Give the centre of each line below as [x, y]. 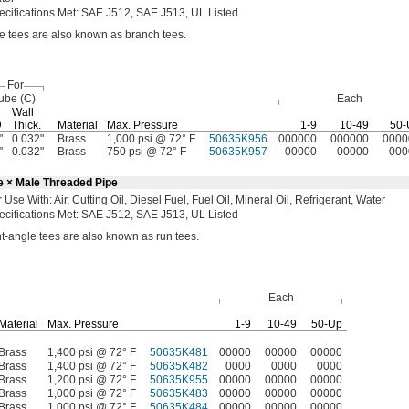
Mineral [254, 200]
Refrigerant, [324, 200]
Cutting [90, 200]
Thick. [26, 125]
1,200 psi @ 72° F [92, 380]
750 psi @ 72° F [147, 152]
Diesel [146, 200]
